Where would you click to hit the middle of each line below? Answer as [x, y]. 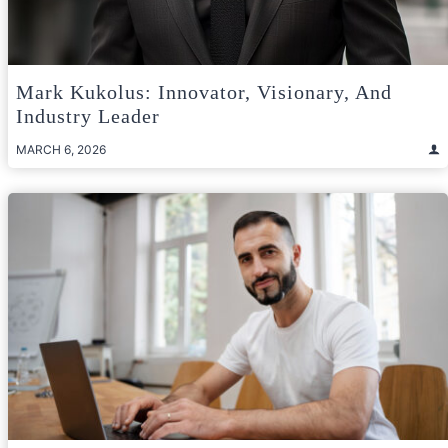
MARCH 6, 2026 [61, 149]
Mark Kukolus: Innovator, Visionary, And [204, 91]
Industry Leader [88, 115]
